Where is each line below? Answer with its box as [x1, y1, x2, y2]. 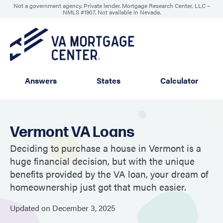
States [97, 75, 120, 87]
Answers [25, 75, 57, 87]
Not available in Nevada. [97, 7, 161, 16]
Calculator [160, 75, 198, 87]
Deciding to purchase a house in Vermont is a [10, 141, 201, 155]
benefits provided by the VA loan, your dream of [10, 167, 208, 181]
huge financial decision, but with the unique [10, 154, 195, 168]
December [52, 202, 91, 214]
